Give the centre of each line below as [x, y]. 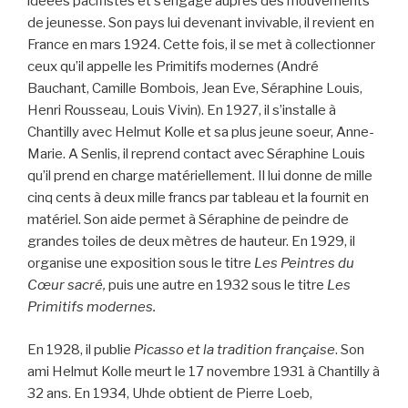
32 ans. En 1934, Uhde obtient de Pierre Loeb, [170, 393]
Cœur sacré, [66, 286]
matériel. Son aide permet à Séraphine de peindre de [188, 220]
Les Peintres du [304, 264]
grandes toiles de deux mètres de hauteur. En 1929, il [191, 242]
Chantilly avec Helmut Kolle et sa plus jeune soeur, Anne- [201, 133]
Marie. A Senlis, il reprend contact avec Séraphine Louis [196, 154]
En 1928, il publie [79, 349]
